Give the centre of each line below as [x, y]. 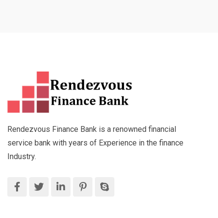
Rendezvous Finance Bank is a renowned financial [92, 129]
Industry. [22, 157]
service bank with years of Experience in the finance [95, 143]
